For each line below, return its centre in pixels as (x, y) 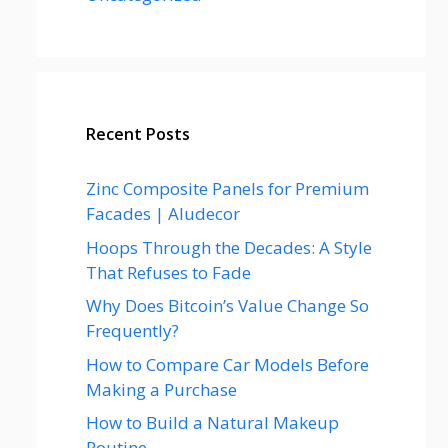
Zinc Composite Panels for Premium (227, 188)
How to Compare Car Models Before (227, 364)
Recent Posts (138, 134)
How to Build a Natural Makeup (212, 422)
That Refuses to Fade (168, 272)
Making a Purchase (161, 389)
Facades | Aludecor (163, 213)
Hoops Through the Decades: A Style (229, 247)
